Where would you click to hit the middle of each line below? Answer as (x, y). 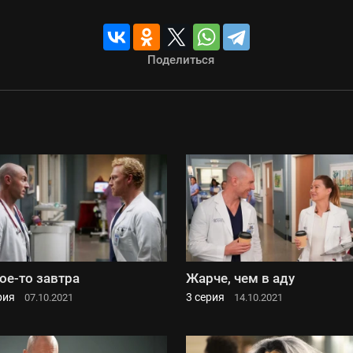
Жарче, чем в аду (240, 279)
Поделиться (180, 60)
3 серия (205, 297)
